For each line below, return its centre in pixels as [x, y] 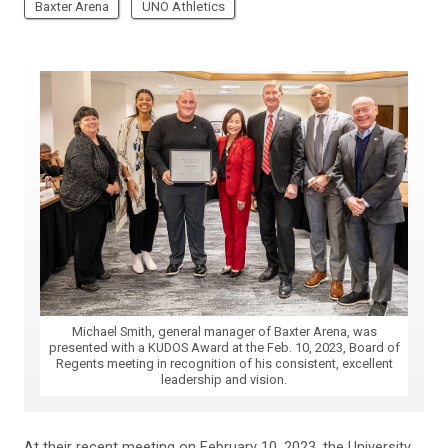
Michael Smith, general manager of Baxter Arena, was [224, 332]
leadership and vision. [224, 380]
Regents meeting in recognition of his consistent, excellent [224, 364]
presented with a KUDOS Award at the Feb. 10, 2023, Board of [224, 348]
